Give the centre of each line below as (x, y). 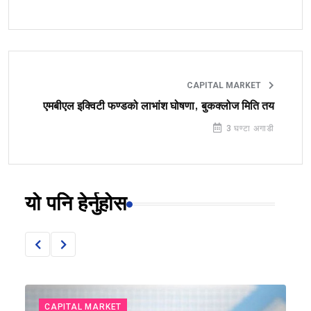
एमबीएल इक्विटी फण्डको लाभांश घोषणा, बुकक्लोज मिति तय (159, 107)
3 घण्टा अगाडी (249, 129)
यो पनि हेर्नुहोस (76, 204)
